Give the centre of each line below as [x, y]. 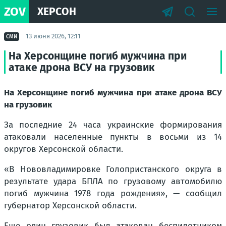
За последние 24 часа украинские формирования [113, 125]
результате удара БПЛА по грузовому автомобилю [113, 181]
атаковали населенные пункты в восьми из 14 [113, 137]
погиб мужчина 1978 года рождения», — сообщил [113, 193]
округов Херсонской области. [64, 149]
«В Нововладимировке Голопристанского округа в [113, 169]
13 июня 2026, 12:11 [53, 36]
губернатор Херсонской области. [70, 206]
